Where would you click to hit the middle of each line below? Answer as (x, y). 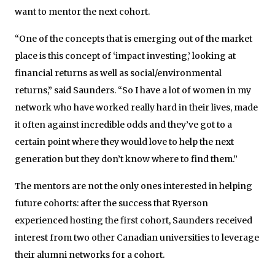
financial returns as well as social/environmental (118, 73)
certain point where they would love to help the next (124, 141)
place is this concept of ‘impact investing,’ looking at (125, 56)
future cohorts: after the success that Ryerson (111, 203)
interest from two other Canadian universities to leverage (137, 237)
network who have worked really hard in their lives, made (136, 107)
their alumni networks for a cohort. (90, 254)
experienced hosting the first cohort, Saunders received (134, 220)
